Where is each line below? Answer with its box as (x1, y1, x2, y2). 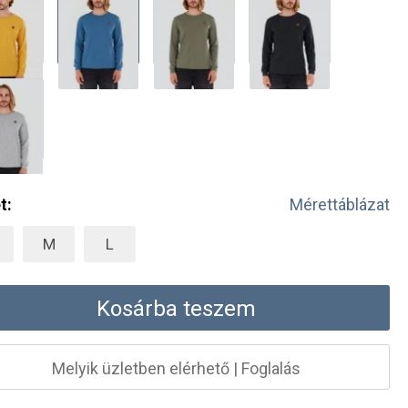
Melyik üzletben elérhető (51, 359, 229, 378)
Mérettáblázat (290, 195, 390, 214)
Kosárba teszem (96, 296, 256, 321)
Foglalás (240, 359, 301, 378)
